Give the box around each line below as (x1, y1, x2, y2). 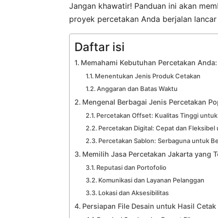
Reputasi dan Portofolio (96, 163, 167, 171)
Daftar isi (74, 39, 125, 54)
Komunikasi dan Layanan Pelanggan (98, 176, 205, 184)
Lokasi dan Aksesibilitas (98, 188, 169, 197)
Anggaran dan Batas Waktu (97, 84, 178, 92)
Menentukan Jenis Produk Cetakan (95, 72, 201, 80)
